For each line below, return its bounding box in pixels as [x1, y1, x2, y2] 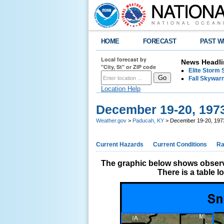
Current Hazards [96, 141, 143, 148]
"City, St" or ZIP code [101, 63, 156, 70]
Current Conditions [153, 141, 207, 148]
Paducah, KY [132, 117, 164, 123]
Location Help [101, 85, 140, 92]
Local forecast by [101, 55, 146, 63]
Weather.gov [96, 117, 126, 123]
